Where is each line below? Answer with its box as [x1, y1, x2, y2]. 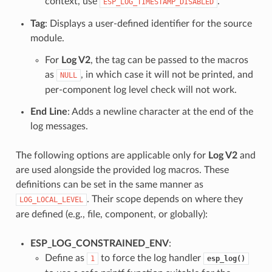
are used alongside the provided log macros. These [15, 165, 229, 175]
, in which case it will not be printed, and [80, 69, 253, 80]
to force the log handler [98, 253, 203, 263]
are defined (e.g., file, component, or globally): [15, 209, 208, 219]
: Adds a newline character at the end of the [67, 106, 253, 117]
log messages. [30, 121, 88, 131]
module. [30, 33, 64, 43]
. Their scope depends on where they [86, 194, 243, 204]
